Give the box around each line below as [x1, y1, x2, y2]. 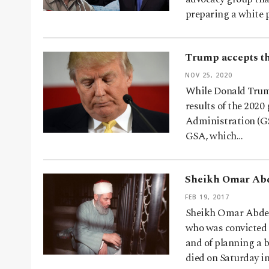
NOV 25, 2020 [185, 71, 232, 80]
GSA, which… [186, 128, 243, 145]
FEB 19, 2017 [185, 193, 229, 202]
